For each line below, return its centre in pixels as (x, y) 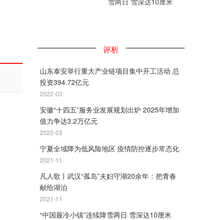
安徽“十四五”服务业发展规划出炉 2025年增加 (110, 110)
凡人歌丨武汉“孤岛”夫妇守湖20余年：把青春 (108, 176)
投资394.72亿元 (64, 82)
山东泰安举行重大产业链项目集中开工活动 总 (110, 71)
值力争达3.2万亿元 (69, 121)
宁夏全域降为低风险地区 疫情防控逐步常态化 (110, 148)
